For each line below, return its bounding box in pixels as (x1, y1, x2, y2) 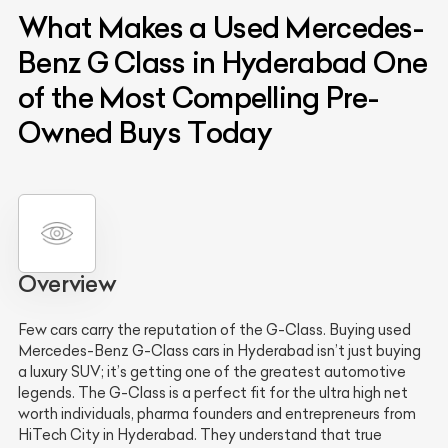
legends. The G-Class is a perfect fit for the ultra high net (18, 383, 408, 402)
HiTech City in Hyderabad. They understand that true (18, 425, 382, 444)
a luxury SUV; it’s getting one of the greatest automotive (18, 362, 406, 381)
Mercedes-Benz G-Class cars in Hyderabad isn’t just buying (18, 341, 421, 360)
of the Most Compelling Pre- (18, 79, 379, 115)
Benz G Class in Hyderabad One (18, 44, 428, 80)
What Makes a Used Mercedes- (18, 9, 424, 45)
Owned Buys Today (18, 114, 272, 150)
